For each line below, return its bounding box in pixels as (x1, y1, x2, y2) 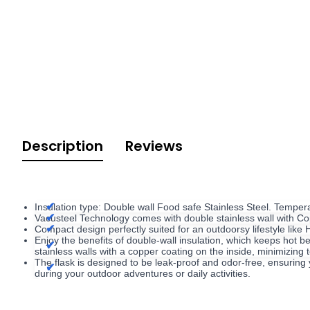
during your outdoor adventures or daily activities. (35, 267, 250, 279)
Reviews (125, 136, 183, 156)
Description (22, 136, 103, 156)
